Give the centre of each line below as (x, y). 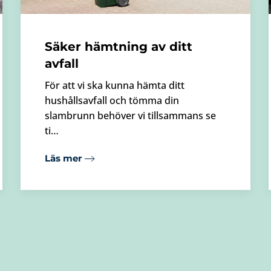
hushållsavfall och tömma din (112, 100)
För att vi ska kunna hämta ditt (115, 85)
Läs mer (63, 158)
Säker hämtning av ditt (119, 46)
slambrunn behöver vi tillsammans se (130, 115)
